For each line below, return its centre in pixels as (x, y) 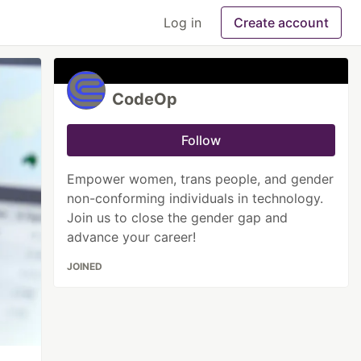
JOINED (85, 266)
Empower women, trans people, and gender (201, 179)
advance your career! (132, 237)
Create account (281, 23)
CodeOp (145, 99)
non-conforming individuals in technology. (195, 198)
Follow (201, 140)
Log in (183, 23)
